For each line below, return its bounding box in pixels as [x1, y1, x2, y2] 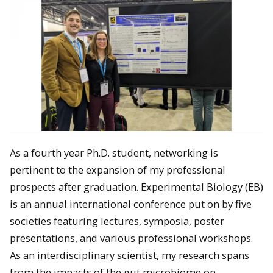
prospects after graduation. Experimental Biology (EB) [10, 180, 263, 194]
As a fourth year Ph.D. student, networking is [10, 146, 218, 160]
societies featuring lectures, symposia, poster [10, 214, 224, 229]
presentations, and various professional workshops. [10, 231, 255, 246]
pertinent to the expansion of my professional [10, 163, 225, 177]
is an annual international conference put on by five [10, 197, 252, 211]
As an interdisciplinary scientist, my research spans [10, 248, 249, 263]
